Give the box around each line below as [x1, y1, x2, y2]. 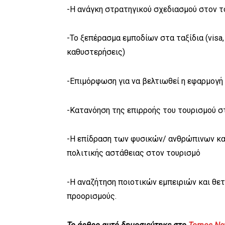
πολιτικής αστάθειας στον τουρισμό [67, 148, 200, 158]
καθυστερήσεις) [67, 47, 125, 57]
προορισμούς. [67, 191, 117, 201]
